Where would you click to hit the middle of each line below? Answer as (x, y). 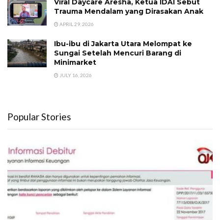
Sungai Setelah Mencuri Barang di (118, 53)
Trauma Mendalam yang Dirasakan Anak (129, 11)
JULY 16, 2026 (75, 75)
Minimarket (75, 62)
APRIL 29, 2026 (76, 24)
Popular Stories (39, 117)
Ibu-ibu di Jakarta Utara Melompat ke (123, 44)
